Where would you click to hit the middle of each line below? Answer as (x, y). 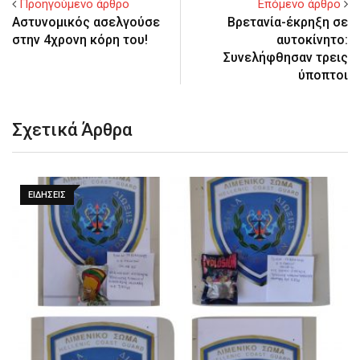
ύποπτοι (323, 76)
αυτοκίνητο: (312, 40)
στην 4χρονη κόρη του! (80, 40)
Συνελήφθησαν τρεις (286, 58)
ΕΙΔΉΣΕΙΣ (47, 195)
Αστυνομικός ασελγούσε (86, 22)
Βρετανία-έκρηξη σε (288, 22)
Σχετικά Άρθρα (72, 130)
